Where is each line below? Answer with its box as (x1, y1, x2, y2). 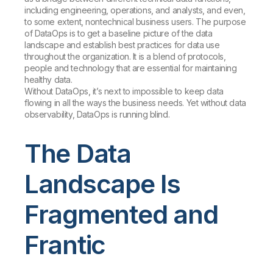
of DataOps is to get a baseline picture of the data (24, 28, 213, 39)
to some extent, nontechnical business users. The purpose (24, 16, 246, 27)
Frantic (24, 229, 106, 261)
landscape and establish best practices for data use (24, 40, 220, 51)
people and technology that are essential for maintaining (24, 63, 237, 74)
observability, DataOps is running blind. (24, 109, 170, 120)
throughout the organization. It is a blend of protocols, (24, 51, 226, 62)
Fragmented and (24, 199, 218, 230)
